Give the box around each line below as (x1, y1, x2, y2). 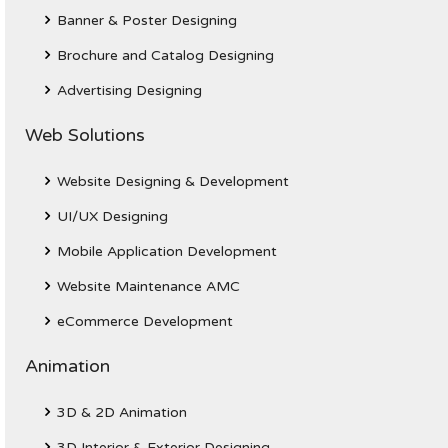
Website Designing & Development (57, 173, 289, 190)
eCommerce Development (57, 313, 233, 330)
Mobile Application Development (57, 243, 277, 260)
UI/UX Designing (57, 208, 168, 225)
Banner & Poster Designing (57, 12, 237, 29)
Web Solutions (25, 124, 145, 146)
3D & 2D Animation (57, 404, 187, 421)
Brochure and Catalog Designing (57, 47, 274, 64)
